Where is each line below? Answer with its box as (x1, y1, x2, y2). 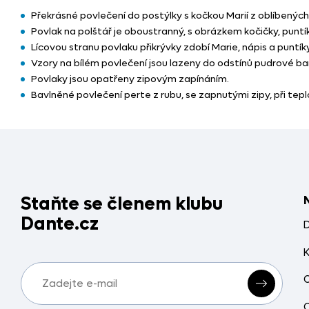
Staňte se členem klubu (21, 192, 223, 217)
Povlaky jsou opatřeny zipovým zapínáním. (31, 72, 229, 86)
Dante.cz (21, 212, 99, 237)
